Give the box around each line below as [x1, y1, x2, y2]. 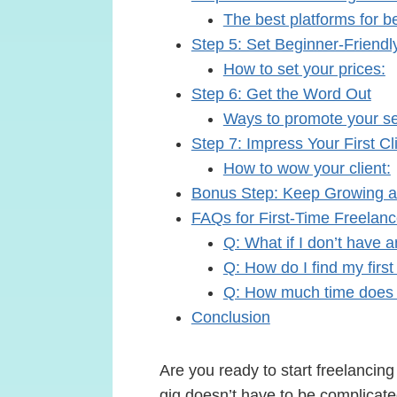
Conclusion [191, 307, 270, 326]
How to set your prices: [222, 59, 385, 78]
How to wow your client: [222, 159, 391, 177]
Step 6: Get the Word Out [191, 84, 371, 103]
